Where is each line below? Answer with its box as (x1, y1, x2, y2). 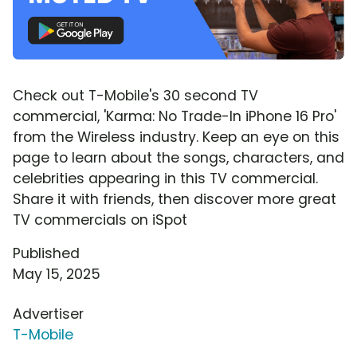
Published (13, 243, 80, 263)
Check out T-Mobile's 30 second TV (13, 85, 258, 105)
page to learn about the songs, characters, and (13, 147, 344, 167)
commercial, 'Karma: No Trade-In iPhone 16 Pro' (13, 106, 336, 126)
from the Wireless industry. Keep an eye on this (13, 127, 339, 147)
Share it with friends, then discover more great (13, 189, 336, 209)
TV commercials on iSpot (13, 210, 187, 229)
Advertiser (13, 304, 84, 324)
